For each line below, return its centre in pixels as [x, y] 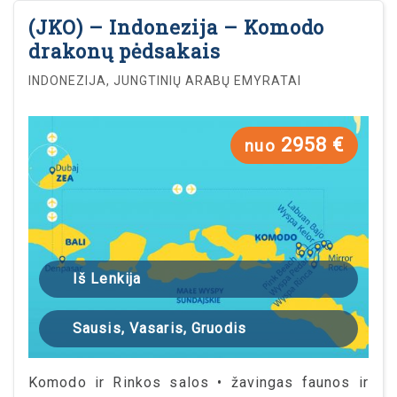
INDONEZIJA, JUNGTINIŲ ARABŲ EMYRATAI [165, 81]
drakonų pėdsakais [125, 51]
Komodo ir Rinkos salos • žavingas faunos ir [198, 382]
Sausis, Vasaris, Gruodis [160, 328]
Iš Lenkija [107, 278]
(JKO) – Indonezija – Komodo [177, 27]
